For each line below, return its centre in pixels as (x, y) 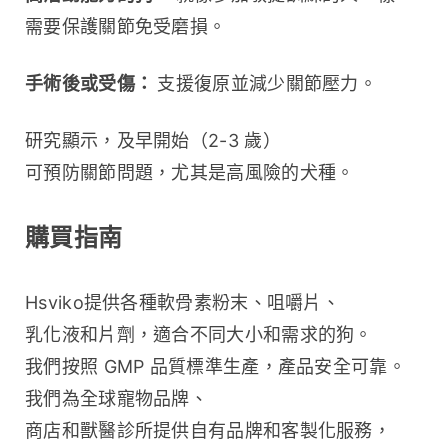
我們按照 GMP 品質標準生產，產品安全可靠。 (215, 366)
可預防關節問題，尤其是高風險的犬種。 (190, 172)
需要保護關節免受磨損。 (126, 26)
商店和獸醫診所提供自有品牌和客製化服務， (208, 430)
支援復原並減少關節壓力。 (267, 83)
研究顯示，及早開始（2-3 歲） (153, 140)
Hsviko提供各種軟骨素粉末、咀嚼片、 (182, 302)
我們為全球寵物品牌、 (117, 398)
